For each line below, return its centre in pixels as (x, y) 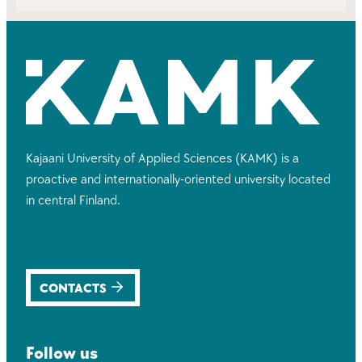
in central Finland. (73, 200)
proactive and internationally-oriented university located (178, 179)
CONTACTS (73, 288)
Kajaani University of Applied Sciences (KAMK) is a (162, 158)
